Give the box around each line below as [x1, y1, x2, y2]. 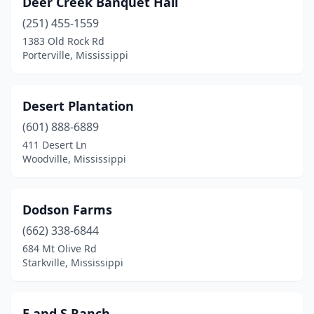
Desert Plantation [22, 97, 134, 114]
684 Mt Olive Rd [22, 242, 97, 255]
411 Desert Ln [22, 138, 87, 151]
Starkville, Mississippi [22, 256, 123, 269]
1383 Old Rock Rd [22, 34, 104, 48]
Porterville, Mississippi [22, 48, 128, 62]
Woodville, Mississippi [22, 152, 126, 165]
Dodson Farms [22, 201, 112, 218]
